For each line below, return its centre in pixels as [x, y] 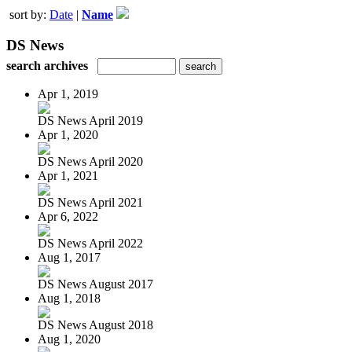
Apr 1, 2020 [68, 134]
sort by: [29, 15]
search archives [47, 65]
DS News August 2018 [95, 324]
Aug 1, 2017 [69, 257]
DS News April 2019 [90, 120]
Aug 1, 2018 [69, 298]
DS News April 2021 [90, 202]
